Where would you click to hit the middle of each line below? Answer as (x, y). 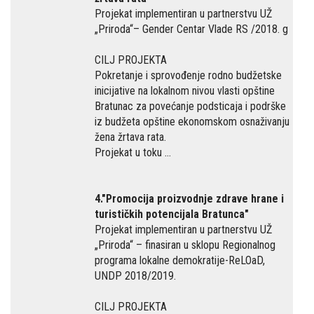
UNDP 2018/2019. (135, 276)
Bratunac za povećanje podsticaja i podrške (190, 106)
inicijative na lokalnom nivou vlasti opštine (185, 91)
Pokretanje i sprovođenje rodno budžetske (188, 75)
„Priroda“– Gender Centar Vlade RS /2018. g (191, 29)
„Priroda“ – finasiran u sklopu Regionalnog (185, 245)
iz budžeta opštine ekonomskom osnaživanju (192, 122)
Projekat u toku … (133, 152)
